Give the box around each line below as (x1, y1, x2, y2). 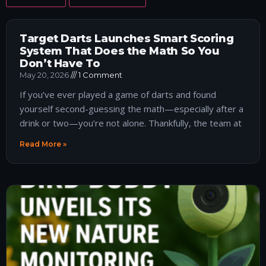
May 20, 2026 (20, 70, 71, 80)
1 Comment (77, 70, 122, 80)
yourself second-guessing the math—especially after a (20, 103, 243, 115)
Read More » (20, 140, 66, 149)
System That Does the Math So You (20, 45, 220, 58)
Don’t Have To (20, 57, 100, 71)
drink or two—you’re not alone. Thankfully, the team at (20, 117, 242, 129)
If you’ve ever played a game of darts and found (20, 88, 216, 101)
